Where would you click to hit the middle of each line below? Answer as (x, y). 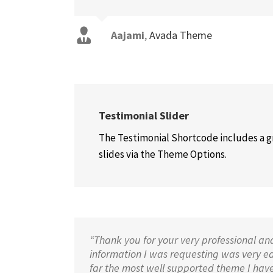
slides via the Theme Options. (163, 154)
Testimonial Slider (144, 115)
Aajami (128, 35)
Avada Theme (181, 35)
